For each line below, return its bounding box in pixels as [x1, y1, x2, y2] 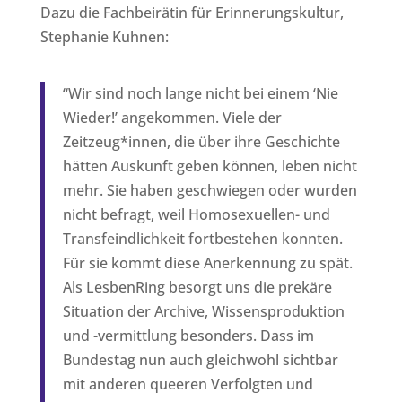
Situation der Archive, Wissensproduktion [62, 301, 345, 321]
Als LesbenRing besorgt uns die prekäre [62, 276, 332, 297]
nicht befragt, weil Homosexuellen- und [62, 204, 330, 224]
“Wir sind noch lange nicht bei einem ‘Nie [62, 83, 338, 103]
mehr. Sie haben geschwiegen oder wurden [62, 179, 357, 200]
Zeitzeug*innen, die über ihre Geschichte [62, 131, 340, 152]
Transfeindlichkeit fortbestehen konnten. [62, 228, 343, 249]
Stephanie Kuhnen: [39, 26, 169, 47]
